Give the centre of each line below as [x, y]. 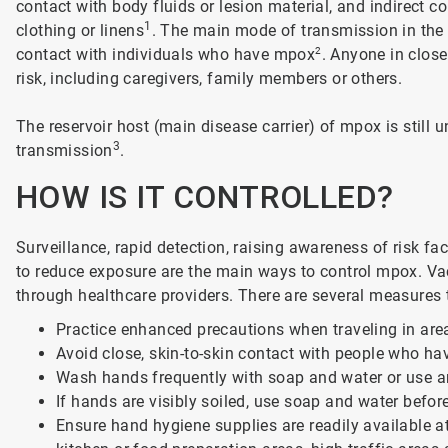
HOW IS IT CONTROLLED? [204, 197]
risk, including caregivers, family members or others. [209, 78]
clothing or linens [80, 30]
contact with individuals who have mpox [165, 54]
